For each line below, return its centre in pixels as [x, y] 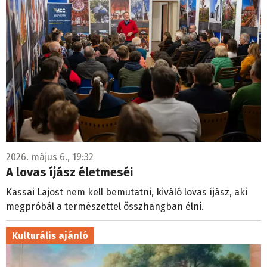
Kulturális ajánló [50, 235]
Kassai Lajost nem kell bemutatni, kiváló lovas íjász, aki [127, 192]
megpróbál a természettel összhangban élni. [106, 206]
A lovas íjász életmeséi [69, 172]
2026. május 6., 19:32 [50, 157]
